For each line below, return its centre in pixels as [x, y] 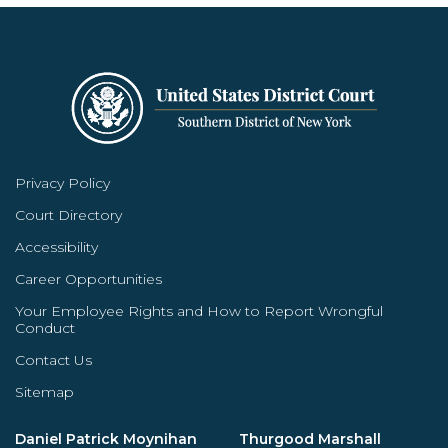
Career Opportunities [88, 279]
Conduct [45, 328]
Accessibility [56, 247]
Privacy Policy [62, 183]
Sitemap [44, 392]
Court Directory [68, 215]
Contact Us [53, 360]
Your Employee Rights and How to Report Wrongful [199, 311]
